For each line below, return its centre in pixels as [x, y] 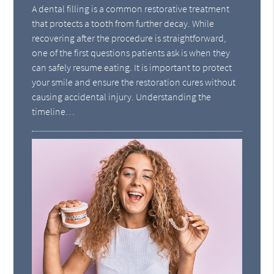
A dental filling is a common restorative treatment [131, 8]
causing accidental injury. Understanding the [122, 96]
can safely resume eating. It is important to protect [132, 67]
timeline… [54, 111]
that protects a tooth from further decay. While [123, 23]
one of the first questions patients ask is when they [131, 52]
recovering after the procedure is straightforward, [129, 38]
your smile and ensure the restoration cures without [134, 82]
